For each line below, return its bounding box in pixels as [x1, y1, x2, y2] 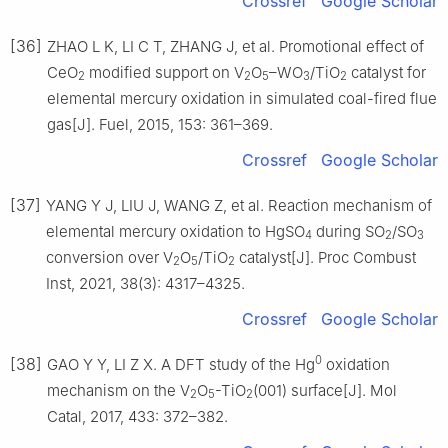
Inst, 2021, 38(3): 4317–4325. [46, 273, 245, 293]
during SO [312, 221, 385, 241]
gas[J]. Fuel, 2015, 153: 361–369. [47, 114, 273, 134]
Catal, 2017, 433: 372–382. [47, 406, 228, 426]
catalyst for [347, 62, 426, 82]
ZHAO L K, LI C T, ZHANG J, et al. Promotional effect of [47, 36, 424, 56]
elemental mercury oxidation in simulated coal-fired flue [47, 88, 437, 108]
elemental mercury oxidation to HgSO [46, 221, 305, 241]
